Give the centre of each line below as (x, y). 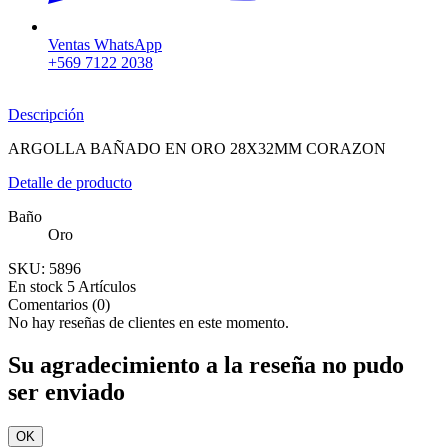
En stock (35, 287)
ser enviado (66, 392)
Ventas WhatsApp (105, 45)
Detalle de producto (70, 183)
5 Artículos (101, 287)
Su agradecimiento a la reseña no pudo (206, 365)
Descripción (46, 115)
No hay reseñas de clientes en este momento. (148, 323)
